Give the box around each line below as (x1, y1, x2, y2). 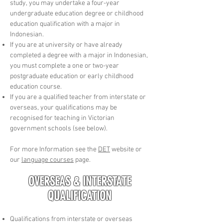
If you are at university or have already (10, 40, 122, 49)
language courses (21, 155, 74, 164)
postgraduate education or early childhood (10, 72, 133, 81)
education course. (10, 82, 62, 91)
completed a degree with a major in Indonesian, (10, 51, 148, 60)
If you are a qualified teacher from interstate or (10, 93, 146, 102)
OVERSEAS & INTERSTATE (28, 174, 131, 189)
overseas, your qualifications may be (10, 103, 117, 112)
